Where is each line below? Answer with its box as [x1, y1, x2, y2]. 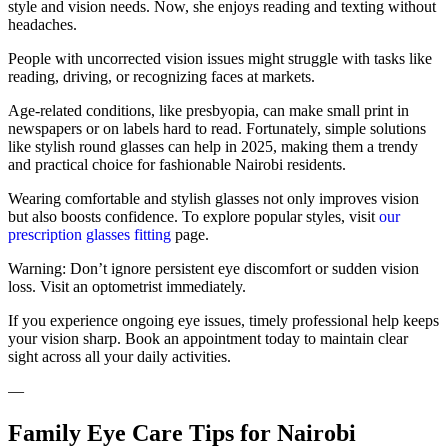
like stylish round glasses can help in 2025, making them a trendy [8, 137, 418, 155]
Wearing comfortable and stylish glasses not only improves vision [8, 189, 419, 207]
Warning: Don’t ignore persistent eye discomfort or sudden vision [8, 259, 419, 277]
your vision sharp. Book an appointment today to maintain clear [8, 329, 408, 347]
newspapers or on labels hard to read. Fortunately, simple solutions [8, 119, 426, 137]
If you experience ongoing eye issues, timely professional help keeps [8, 311, 439, 329]
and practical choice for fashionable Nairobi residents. [8, 155, 346, 173]
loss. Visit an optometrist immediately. [8, 277, 246, 295]
